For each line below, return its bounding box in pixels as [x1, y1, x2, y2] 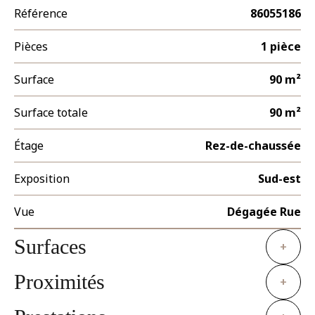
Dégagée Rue [227, 204, 301, 219]
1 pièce [261, 39, 301, 54]
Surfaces [14, 234, 86, 258]
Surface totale [14, 105, 88, 120]
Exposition [14, 171, 70, 186]
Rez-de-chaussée [205, 138, 301, 153]
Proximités [14, 269, 105, 293]
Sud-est [258, 171, 301, 186]
